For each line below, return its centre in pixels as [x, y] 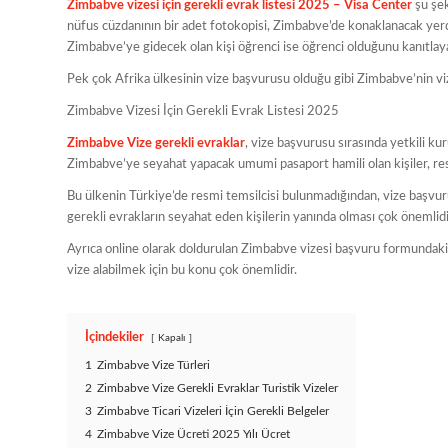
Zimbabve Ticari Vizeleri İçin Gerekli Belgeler [213, 412]
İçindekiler [114, 338]
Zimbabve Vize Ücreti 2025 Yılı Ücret [193, 435]
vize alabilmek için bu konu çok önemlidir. [182, 271]
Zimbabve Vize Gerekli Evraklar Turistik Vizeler [217, 389]
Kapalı [171, 338]
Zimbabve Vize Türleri [153, 366]
